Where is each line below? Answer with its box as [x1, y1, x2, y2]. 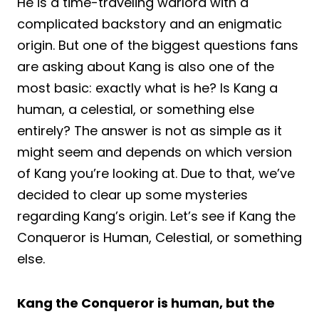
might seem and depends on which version [17, 142, 292, 161]
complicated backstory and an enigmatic [17, 14, 282, 33]
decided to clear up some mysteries [17, 185, 248, 204]
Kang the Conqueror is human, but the [17, 293, 275, 312]
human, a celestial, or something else [17, 100, 254, 118]
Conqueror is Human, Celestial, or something [17, 228, 302, 246]
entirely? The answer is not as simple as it [17, 121, 282, 140]
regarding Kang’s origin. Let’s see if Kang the [17, 206, 296, 225]
